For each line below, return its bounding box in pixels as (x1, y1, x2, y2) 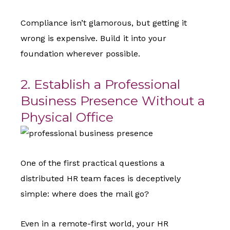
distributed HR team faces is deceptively (21, 174, 181, 184)
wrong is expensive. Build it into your (21, 33, 166, 44)
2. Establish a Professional (21, 76, 180, 92)
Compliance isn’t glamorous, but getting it (21, 18, 187, 28)
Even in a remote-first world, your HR (21, 219, 168, 229)
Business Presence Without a (21, 93, 205, 109)
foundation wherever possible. (21, 49, 140, 59)
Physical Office (21, 109, 113, 125)
